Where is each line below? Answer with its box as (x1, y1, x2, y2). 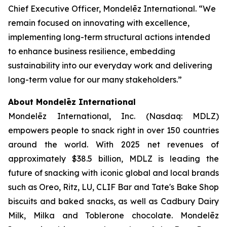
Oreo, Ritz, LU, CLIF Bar (39, 182, 132, 192)
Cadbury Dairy (160, 196, 219, 206)
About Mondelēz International (8, 97, 136, 107)
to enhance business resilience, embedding (8, 46, 175, 56)
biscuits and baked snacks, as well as (8, 196, 161, 206)
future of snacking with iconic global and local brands (8, 168, 219, 178)
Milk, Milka (8, 210, 55, 220)
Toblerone (85, 210, 125, 220)
